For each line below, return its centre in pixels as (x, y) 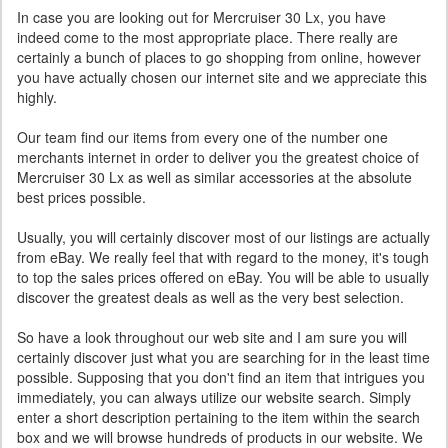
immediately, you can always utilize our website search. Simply (214, 397)
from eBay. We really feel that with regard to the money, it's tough (223, 257)
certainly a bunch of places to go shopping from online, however (219, 57)
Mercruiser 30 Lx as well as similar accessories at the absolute (214, 177)
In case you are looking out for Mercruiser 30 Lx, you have (201, 17)
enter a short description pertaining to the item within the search (218, 417)
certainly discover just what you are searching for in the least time (223, 357)
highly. (37, 97)
